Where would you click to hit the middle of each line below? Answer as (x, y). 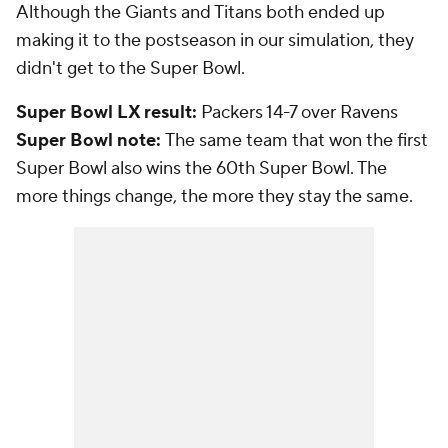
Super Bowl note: (88, 140)
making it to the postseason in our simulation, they (215, 40)
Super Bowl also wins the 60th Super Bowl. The (201, 168)
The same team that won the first (294, 140)
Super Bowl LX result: (106, 112)
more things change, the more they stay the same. (216, 196)
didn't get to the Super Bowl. (132, 68)
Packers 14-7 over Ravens (297, 112)
